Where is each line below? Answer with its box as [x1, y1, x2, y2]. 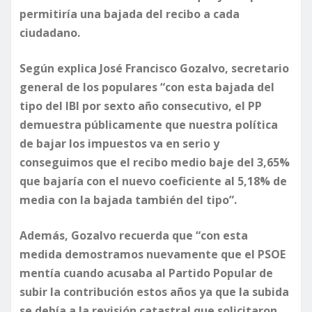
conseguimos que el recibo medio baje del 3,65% [19, 155, 290, 171]
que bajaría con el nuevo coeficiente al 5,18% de [19, 173, 287, 189]
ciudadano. [19, 25, 80, 41]
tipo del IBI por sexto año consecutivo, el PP [19, 98, 262, 114]
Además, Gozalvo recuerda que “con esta [19, 228, 248, 244]
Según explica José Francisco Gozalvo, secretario [19, 61, 289, 77]
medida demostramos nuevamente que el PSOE [19, 247, 286, 263]
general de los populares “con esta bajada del [19, 79, 274, 95]
